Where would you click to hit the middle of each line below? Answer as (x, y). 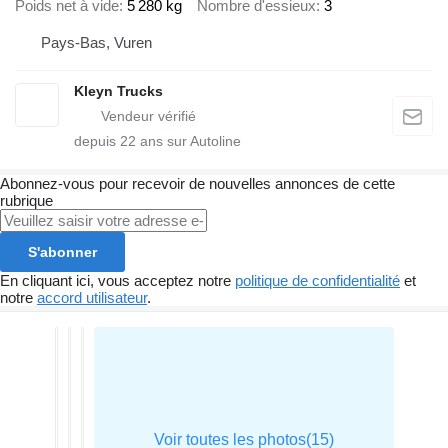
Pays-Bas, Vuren (96, 43)
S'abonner (62, 252)
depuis (97, 141)
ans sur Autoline (188, 141)
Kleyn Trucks (118, 91)
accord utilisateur (92, 298)
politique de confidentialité (317, 281)
